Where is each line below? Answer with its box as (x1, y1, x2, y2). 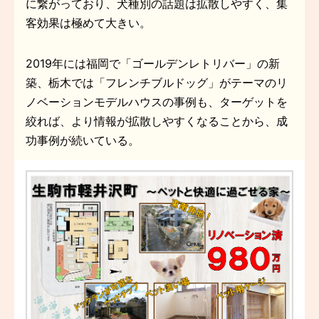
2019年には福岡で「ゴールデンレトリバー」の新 (26, 56, 280, 70)
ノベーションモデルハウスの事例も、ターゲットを (26, 94, 288, 109)
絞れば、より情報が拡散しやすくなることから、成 (26, 113, 288, 128)
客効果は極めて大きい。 (26, 15, 151, 30)
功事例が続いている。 (26, 132, 140, 147)
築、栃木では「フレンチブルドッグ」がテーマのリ (26, 75, 288, 90)
